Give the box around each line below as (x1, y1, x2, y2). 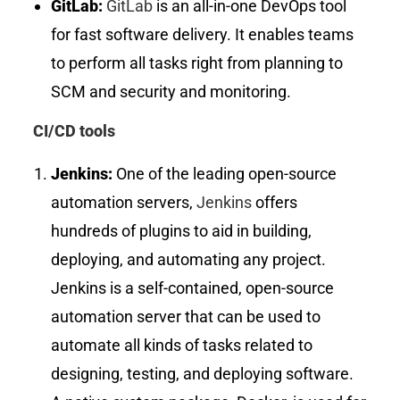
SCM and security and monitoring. (51, 82, 292, 102)
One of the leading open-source (116, 164, 337, 184)
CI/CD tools (33, 121, 116, 141)
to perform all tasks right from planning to (51, 54, 344, 73)
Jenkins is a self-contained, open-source (51, 279, 335, 298)
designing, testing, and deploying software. (51, 364, 354, 384)
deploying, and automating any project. (51, 250, 327, 270)
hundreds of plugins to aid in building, (51, 221, 312, 241)
